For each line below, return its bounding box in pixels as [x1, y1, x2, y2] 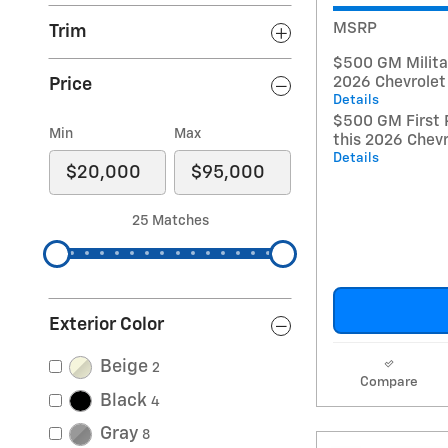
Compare [359, 375, 418, 390]
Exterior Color [49, 316, 164, 334]
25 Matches [131, 214, 209, 228]
